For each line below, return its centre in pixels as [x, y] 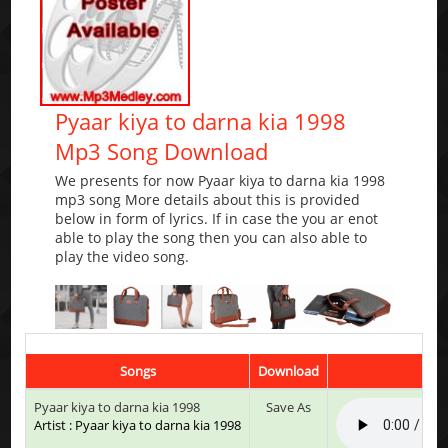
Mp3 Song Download [162, 151]
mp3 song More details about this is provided [208, 200]
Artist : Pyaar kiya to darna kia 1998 [138, 424]
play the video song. [122, 257]
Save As [289, 406]
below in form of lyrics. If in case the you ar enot [217, 219]
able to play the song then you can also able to [211, 238]
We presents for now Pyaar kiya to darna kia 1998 [220, 181]
